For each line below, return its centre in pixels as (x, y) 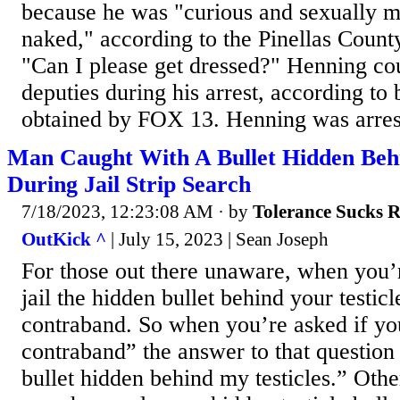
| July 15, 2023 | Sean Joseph (217, 240)
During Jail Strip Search (129, 184)
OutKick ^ (64, 240)
